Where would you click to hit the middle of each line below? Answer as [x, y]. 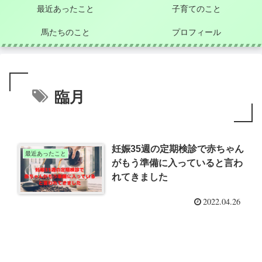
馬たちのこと [65, 32]
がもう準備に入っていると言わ [177, 163]
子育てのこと [196, 8]
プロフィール [196, 32]
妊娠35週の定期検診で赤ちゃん [178, 149]
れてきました [140, 177]
